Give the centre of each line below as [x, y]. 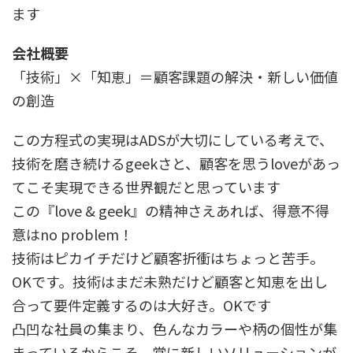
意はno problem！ [72, 234]
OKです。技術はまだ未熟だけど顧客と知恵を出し [170, 281]
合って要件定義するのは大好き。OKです [141, 305]
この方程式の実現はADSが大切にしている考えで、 [173, 139]
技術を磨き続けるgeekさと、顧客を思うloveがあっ [176, 163]
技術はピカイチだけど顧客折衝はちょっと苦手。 [168, 257]
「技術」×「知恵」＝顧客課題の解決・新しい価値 [175, 76]
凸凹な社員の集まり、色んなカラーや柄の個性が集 [175, 328]
